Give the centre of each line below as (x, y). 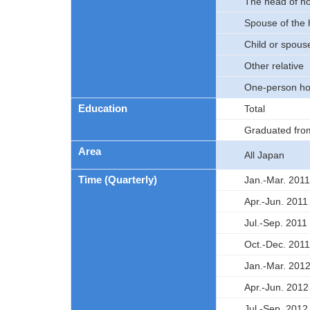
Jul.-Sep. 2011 (276, 223)
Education (103, 108)
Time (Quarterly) (118, 180)
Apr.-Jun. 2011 (276, 201)
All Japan (264, 155)
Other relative (274, 66)
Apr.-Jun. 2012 (276, 287)
